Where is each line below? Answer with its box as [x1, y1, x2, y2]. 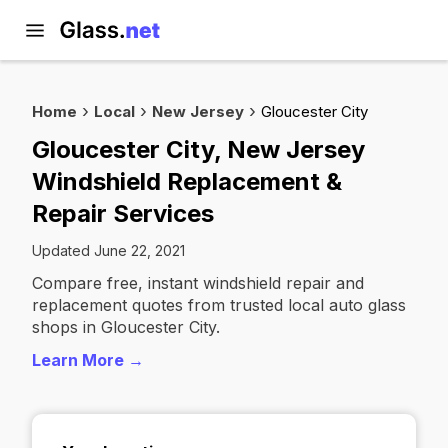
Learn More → [32, 350, 144, 370]
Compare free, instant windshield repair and [32, 273, 364, 293]
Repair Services [32, 199, 214, 228]
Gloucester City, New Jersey [32, 135, 365, 164]
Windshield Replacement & [32, 167, 342, 196]
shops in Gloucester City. [32, 317, 220, 337]
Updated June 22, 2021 [32, 242, 185, 259]
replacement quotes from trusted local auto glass [32, 295, 406, 315]
